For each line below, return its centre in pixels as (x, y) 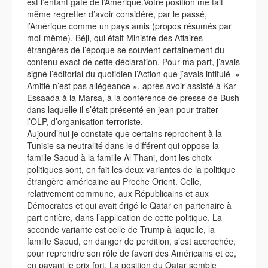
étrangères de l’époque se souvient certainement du (126, 50)
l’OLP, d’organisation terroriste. (85, 121)
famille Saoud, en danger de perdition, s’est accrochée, (131, 241)
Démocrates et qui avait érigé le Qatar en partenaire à (129, 205)
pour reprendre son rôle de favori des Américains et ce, (132, 253)
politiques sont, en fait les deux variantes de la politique (131, 169)
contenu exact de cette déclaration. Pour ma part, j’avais (133, 62)
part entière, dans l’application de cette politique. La (124, 217)
